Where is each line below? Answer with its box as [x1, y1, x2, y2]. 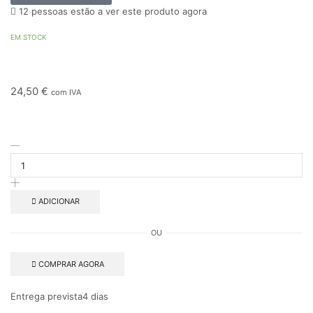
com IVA [51, 87, 82, 97]
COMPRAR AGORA [38, 259, 104, 269]
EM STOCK [10, 33, 47, 42]
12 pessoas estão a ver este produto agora [16, 6, 207, 17]
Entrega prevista [10, 291, 82, 303]
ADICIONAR [38, 196, 80, 207]
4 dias [82, 291, 108, 303]
